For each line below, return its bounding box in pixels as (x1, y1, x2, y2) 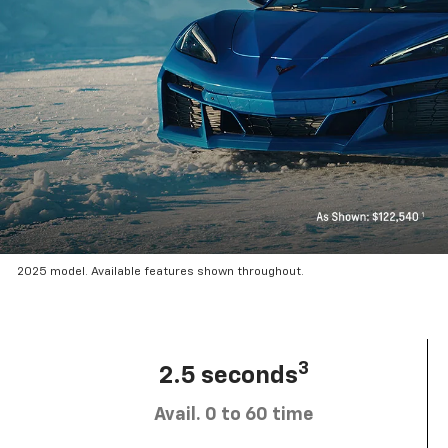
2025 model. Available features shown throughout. (17, 266, 305, 279)
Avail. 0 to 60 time (154, 405, 313, 424)
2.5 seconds (158, 363, 298, 388)
